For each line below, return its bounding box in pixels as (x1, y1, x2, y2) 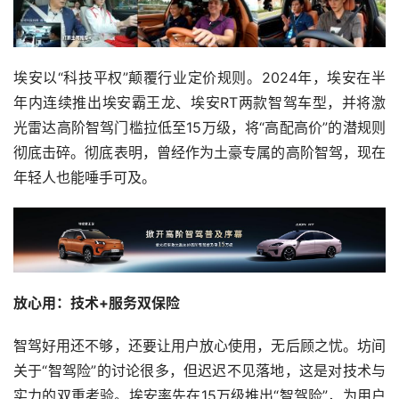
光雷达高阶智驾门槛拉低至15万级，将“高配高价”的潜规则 (13, 118, 386, 136)
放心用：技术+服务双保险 (13, 293, 180, 312)
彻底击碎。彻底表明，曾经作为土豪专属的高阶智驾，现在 (13, 142, 386, 161)
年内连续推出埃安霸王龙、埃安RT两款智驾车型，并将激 (13, 93, 386, 111)
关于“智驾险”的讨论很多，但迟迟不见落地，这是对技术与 (13, 361, 386, 379)
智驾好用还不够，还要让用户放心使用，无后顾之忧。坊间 (13, 336, 386, 354)
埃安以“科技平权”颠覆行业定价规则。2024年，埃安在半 (13, 68, 386, 86)
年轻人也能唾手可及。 (13, 167, 156, 186)
